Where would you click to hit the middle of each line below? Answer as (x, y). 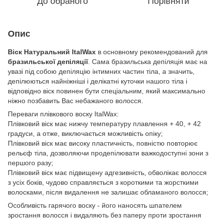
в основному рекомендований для (152, 52)
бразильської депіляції (48, 61)
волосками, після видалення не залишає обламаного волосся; (108, 192)
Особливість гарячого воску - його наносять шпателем (95, 205)
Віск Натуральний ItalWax (52, 52)
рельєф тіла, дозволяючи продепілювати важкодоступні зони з (108, 153)
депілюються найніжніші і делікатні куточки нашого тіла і (98, 81)
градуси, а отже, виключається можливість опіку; (85, 133)
